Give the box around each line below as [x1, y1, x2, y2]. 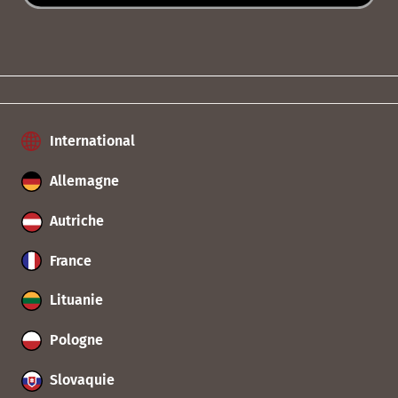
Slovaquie [46, 371, 115, 388]
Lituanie [46, 291, 103, 309]
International [46, 132, 135, 150]
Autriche [46, 211, 104, 229]
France [46, 251, 92, 269]
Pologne [46, 331, 103, 349]
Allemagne [46, 172, 119, 190]
